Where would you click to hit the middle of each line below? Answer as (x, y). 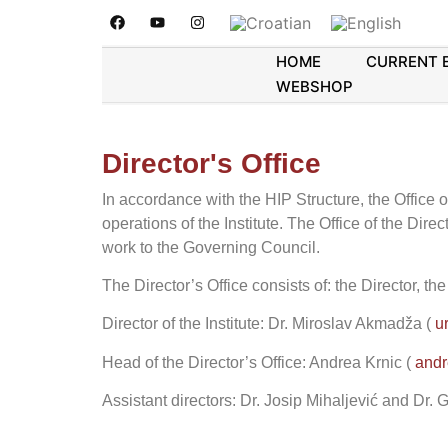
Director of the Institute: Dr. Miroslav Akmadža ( (268, 324)
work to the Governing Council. (211, 247)
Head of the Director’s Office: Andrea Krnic (252, 362)
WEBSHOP (315, 87)
